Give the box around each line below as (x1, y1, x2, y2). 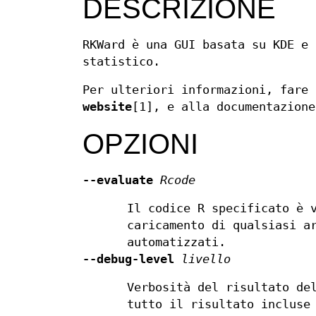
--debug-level (83, 253, 174, 267)
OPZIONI (83, 128, 198, 160)
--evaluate (83, 174, 153, 188)
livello (181, 253, 231, 267)
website (83, 100, 132, 114)
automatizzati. (127, 236, 226, 250)
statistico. (83, 55, 160, 69)
